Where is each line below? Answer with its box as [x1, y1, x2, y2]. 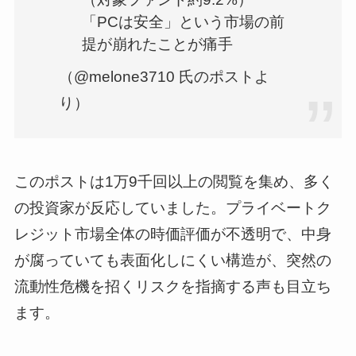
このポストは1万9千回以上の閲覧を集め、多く [14, 172, 334, 190]
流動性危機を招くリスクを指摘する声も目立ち [14, 277, 331, 295]
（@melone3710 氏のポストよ [59, 68, 270, 85]
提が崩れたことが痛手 [81, 36, 233, 53]
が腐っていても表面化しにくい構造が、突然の [14, 251, 331, 269]
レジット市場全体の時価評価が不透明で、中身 [14, 225, 331, 242]
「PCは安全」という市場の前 [81, 14, 284, 31]
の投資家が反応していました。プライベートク [14, 199, 331, 216]
